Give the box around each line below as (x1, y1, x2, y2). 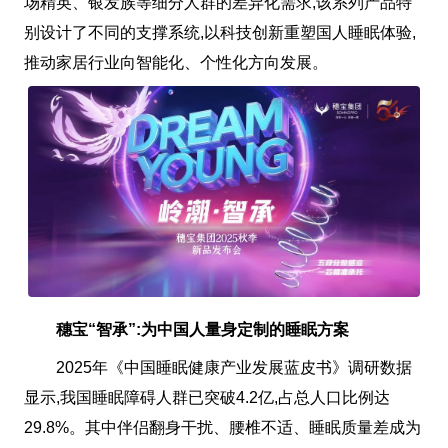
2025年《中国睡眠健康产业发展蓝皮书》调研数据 (23, 358, 412, 376)
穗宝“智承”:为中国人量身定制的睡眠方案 (23, 320, 349, 338)
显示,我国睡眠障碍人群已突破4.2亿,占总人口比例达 (23, 388, 390, 406)
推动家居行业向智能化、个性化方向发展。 (23, 54, 328, 71)
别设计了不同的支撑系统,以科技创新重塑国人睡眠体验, (23, 24, 416, 41)
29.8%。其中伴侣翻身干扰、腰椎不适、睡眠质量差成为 (23, 418, 421, 436)
